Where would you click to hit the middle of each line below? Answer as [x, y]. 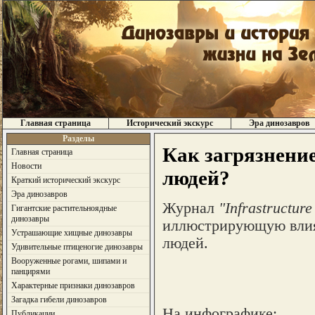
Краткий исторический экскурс [65, 180]
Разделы [78, 139]
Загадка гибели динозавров [59, 300]
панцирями [30, 271]
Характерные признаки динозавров [73, 285]
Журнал [190, 208]
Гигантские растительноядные [64, 208]
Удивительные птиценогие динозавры [77, 247]
